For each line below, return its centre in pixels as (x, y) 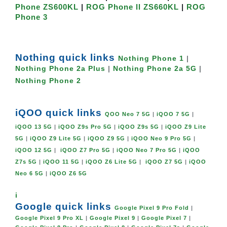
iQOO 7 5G (173, 114)
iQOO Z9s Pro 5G (85, 126)
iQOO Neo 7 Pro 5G (147, 150)
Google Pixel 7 (164, 218)
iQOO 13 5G (34, 126)
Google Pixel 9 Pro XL (49, 218)
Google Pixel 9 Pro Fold (152, 207)
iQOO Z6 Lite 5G (111, 161)
